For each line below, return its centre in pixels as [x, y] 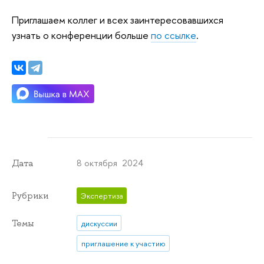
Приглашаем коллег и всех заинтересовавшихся [118, 20]
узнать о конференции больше [81, 35]
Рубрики [30, 196]
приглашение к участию [123, 243]
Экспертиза [102, 196]
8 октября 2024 [110, 163]
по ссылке [174, 35]
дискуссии [99, 223]
